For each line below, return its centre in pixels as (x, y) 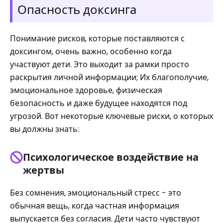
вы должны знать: (45, 129)
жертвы (44, 170)
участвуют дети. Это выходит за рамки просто (100, 64)
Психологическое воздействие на (111, 157)
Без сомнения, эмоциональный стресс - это (96, 193)
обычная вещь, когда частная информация (95, 206)
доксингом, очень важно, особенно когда (91, 52)
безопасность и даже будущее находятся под (99, 103)
